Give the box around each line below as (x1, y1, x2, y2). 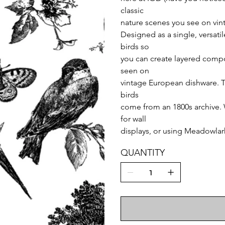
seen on (121, 65, 149, 75)
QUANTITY (121, 147, 165, 158)
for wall (121, 114, 146, 124)
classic (121, 5, 144, 15)
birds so (121, 41, 149, 51)
